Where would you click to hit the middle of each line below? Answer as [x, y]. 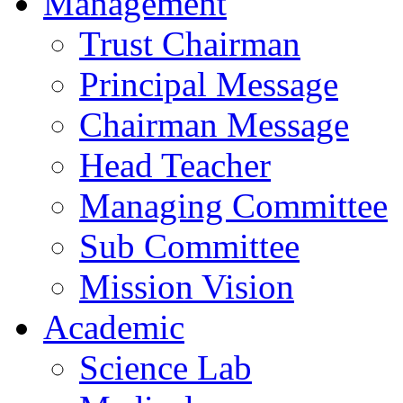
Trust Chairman [190, 44]
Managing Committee [233, 206]
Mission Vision [187, 287]
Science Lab [166, 367]
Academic [114, 327]
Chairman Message [214, 125]
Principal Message [209, 84]
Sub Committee [189, 246]
